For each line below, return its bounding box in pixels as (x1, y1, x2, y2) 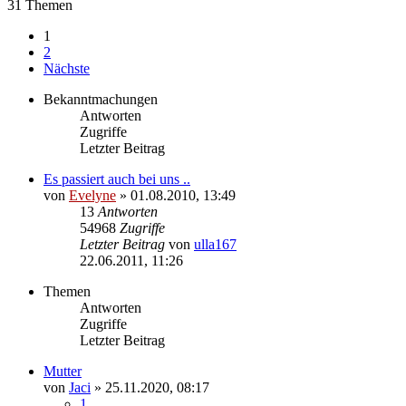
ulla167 (194, 236, 237, 252)
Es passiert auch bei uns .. (43, 170, 190, 187)
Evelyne (69, 187, 116, 203)
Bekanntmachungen (43, 91, 158, 107)
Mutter (43, 362, 82, 379)
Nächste (43, 60, 90, 76)
